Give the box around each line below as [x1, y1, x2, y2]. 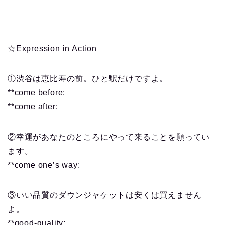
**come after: [8, 102, 61, 111]
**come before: [8, 88, 66, 97]
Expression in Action [16, 44, 97, 53]
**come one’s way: [8, 161, 83, 170]
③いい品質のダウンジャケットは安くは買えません [8, 191, 202, 200]
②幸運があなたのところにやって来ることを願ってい [8, 133, 210, 142]
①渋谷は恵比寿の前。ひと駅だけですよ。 [8, 74, 168, 83]
